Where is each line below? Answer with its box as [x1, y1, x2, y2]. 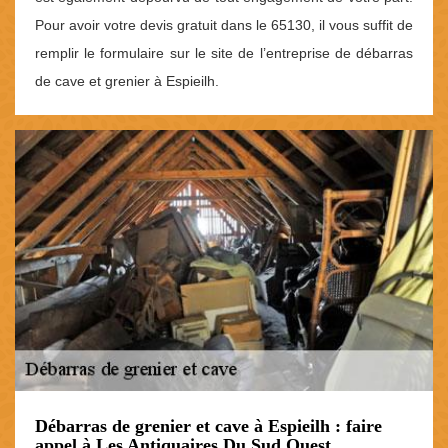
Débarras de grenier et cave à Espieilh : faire [35, 416, 382, 437]
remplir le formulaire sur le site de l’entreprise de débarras [35, 44, 413, 61]
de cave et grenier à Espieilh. [35, 72, 219, 89]
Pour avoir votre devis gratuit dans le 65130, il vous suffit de [35, 16, 413, 33]
